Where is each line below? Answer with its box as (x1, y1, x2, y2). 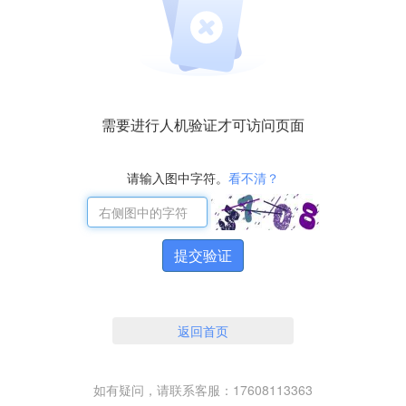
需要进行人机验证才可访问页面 (101, 114, 304, 136)
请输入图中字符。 (127, 169, 228, 188)
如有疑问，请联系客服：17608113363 (93, 381, 313, 400)
